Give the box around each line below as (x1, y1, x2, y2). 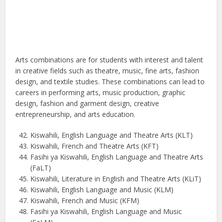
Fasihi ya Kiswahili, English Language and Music (30, 207, 182, 217)
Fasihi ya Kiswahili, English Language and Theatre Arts (30, 152, 204, 162)
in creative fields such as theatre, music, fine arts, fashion (15, 66, 200, 76)
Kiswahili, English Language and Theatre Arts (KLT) (30, 130, 193, 140)
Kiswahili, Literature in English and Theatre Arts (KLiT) (30, 174, 202, 184)
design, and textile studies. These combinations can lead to (15, 77, 205, 87)
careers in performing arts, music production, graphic (15, 88, 186, 98)
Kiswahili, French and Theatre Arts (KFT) (30, 141, 159, 151)
